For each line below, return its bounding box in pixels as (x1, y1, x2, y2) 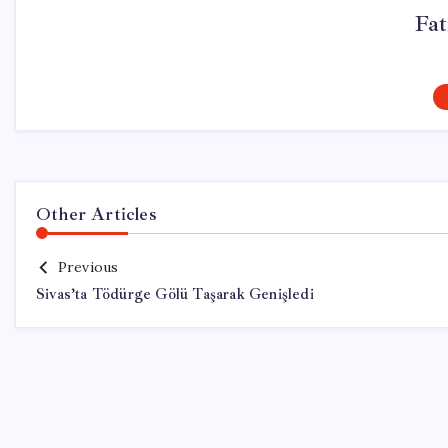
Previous (57, 258, 119, 276)
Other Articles (36, 203, 157, 225)
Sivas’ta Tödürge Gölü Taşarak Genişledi (36, 285, 314, 304)
